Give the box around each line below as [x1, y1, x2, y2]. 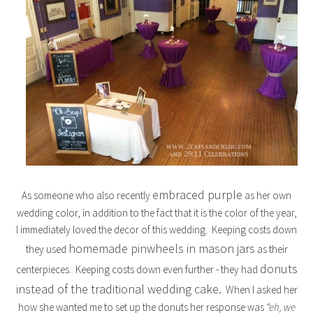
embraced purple [152, 187, 242, 203]
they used [25, 242, 68, 256]
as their [254, 242, 288, 256]
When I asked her [221, 283, 298, 297]
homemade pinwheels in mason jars [68, 240, 255, 257]
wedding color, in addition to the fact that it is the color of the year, [16, 206, 297, 220]
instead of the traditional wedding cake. [15, 281, 221, 298]
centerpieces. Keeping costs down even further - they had [15, 263, 260, 277]
